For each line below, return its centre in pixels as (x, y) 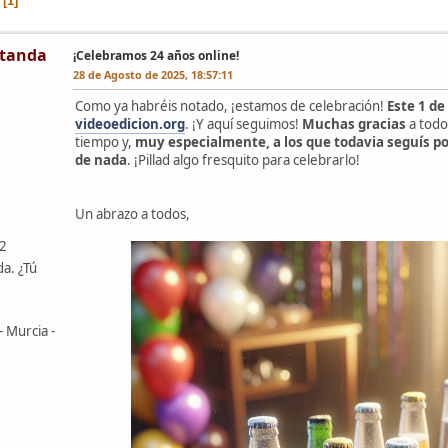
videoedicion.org (130, 123)
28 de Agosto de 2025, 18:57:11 (153, 74)
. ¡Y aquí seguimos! (243, 123)
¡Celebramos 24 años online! (156, 55)
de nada (101, 159)
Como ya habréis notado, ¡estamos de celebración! (231, 105)
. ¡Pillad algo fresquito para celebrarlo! (243, 159)
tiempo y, (103, 141)
